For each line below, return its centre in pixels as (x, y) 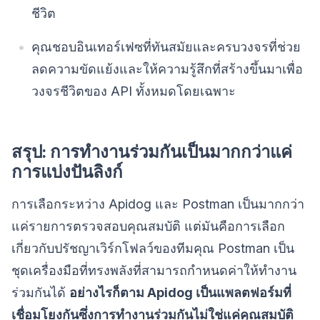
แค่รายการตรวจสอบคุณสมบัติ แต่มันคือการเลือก (148, 226)
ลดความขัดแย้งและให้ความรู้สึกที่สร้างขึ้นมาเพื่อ (167, 69)
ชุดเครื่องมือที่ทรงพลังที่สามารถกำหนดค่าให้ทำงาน (154, 270)
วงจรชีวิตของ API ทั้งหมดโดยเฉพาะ (134, 91)
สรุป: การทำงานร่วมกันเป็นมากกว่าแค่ (152, 151)
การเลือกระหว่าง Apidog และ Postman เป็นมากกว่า (158, 204)
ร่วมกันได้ (40, 292)
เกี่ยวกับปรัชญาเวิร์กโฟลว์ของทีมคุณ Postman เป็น (153, 248)
